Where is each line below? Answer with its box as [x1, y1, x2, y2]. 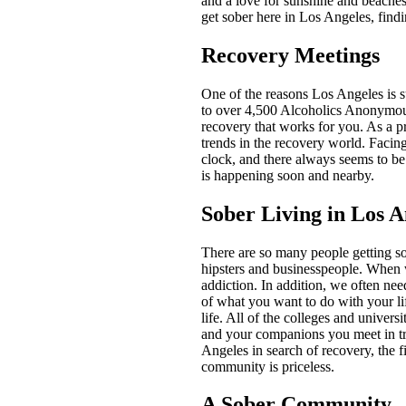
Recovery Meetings [201, 43, 380, 67]
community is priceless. [201, 358, 334, 374]
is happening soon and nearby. [201, 167, 374, 183]
